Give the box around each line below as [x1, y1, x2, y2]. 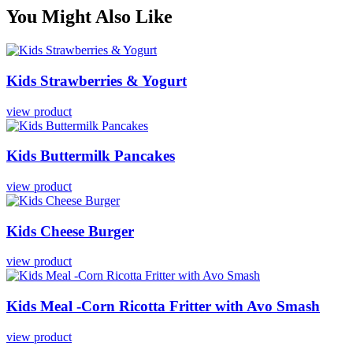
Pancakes [114, 147, 175, 165]
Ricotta [119, 298, 169, 315]
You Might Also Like [6, 6, 173, 28]
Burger [88, 222, 134, 240]
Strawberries [40, 72, 126, 89]
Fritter [169, 298, 215, 315]
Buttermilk [40, 147, 114, 165]
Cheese [40, 222, 88, 240]
